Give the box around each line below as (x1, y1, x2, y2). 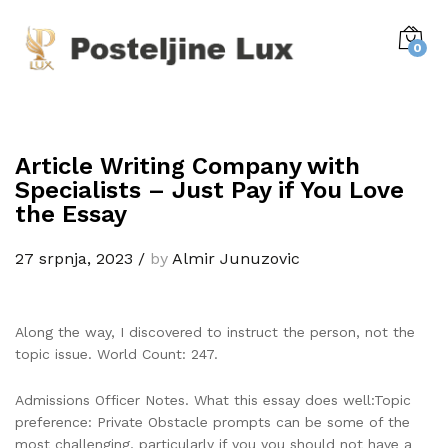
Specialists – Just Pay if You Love (15, 175, 404, 204)
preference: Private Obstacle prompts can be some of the (15, 413, 410, 430)
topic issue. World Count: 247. (15, 345, 218, 362)
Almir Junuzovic (172, 248, 300, 268)
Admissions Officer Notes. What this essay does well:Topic (15, 391, 411, 408)
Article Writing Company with (15, 151, 360, 180)
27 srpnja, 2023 (15, 248, 133, 268)
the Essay (15, 199, 127, 228)
